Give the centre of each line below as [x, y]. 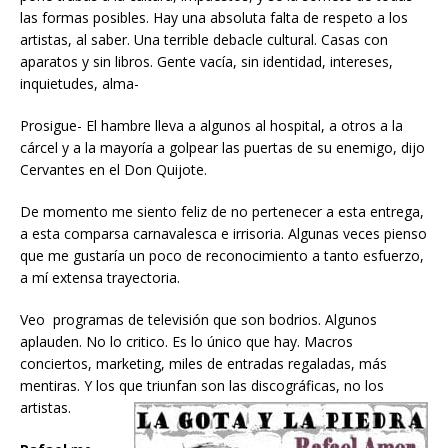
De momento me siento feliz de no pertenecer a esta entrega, [222, 212]
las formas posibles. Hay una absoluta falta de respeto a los [214, 18]
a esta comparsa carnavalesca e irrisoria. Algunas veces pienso [223, 234]
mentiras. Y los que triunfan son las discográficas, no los [202, 386]
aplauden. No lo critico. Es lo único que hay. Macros [186, 342]
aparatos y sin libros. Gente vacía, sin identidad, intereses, [206, 62]
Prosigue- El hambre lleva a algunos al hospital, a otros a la [211, 126]
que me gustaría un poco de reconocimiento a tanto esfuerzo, [222, 256]
